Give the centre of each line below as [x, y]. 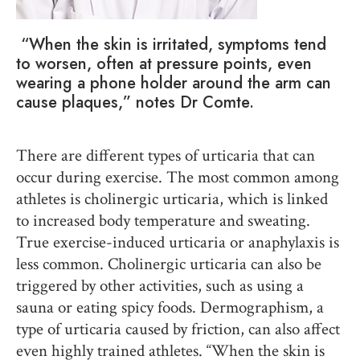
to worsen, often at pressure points [142, 63]
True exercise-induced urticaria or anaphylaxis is [178, 242]
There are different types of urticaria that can [166, 155]
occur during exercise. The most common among [178, 177]
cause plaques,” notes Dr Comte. [135, 102]
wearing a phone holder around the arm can [174, 83]
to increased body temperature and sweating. [163, 220]
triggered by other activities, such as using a [160, 285]
